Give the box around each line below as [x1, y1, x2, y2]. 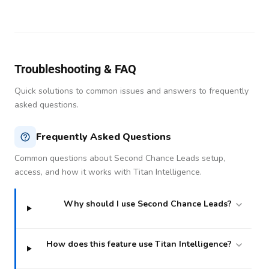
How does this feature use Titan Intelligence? [46, 238, 234, 250]
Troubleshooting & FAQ [14, 62, 136, 77]
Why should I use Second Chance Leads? [64, 198, 234, 210]
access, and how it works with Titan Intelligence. [14, 166, 202, 178]
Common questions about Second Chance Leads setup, [14, 153, 225, 165]
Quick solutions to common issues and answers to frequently [14, 85, 249, 97]
